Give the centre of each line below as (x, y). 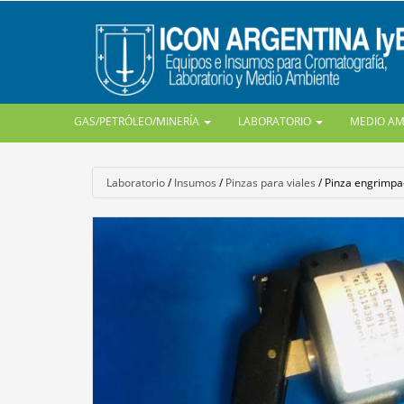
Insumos (195, 183)
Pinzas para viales (271, 183)
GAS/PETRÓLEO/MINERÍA (138, 122)
